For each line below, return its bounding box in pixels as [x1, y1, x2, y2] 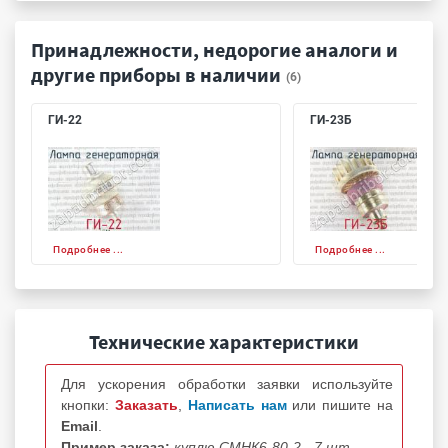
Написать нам [187, 396, 293, 413]
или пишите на [292, 396, 394, 413]
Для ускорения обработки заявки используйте [61, 375, 393, 392]
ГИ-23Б [310, 112, 352, 127]
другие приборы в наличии [31, 61, 281, 87]
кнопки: [61, 396, 115, 413]
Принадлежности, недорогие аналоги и [31, 36, 398, 62]
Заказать [114, 396, 178, 413]
